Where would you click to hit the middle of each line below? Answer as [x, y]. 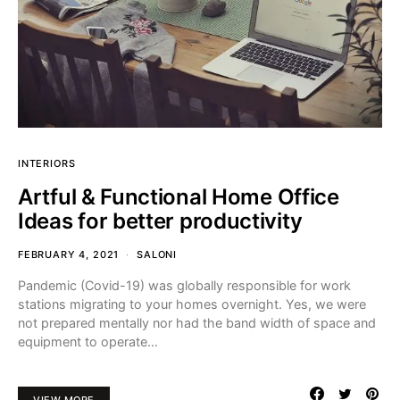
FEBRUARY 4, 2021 [69, 254]
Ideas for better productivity [160, 221]
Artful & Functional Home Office [179, 196]
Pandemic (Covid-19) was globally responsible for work [184, 285]
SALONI [157, 254]
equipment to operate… [88, 341]
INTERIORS [47, 163]
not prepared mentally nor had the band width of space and [197, 322]
